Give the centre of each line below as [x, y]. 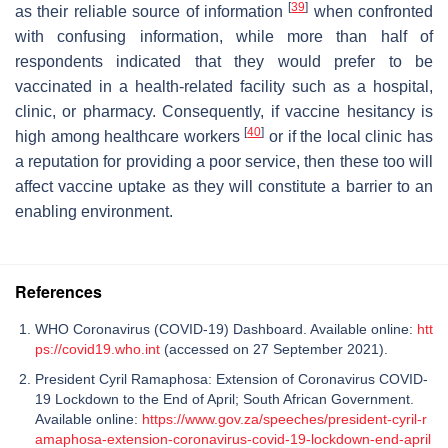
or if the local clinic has [349, 136]
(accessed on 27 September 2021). [274, 348]
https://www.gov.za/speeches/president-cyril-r [284, 418]
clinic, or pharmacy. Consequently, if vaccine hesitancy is [224, 111]
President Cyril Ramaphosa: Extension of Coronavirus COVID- [231, 378]
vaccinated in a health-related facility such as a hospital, [224, 86]
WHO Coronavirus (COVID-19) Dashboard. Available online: [226, 328]
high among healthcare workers [130, 136]
